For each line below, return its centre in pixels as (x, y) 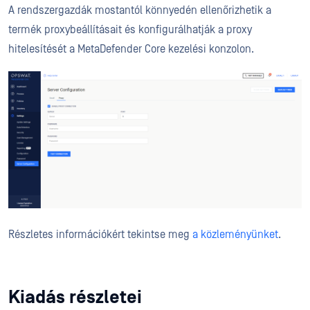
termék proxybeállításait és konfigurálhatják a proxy (130, 29)
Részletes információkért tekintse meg (100, 234)
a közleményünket (235, 234)
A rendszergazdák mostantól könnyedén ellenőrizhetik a (140, 10)
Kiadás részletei (75, 297)
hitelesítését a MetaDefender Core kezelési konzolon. (131, 49)
